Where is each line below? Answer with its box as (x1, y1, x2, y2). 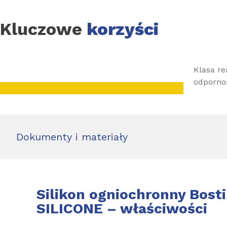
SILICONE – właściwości (36, 200, 207, 217)
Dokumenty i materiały (16, 131, 128, 143)
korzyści (82, 19, 159, 39)
